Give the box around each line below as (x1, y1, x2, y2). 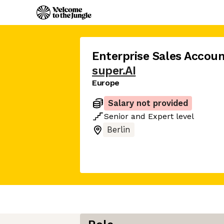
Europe (92, 78, 120, 87)
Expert (148, 111, 173, 121)
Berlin (107, 125, 130, 134)
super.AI (92, 64, 136, 77)
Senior (104, 111, 128, 121)
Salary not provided (108, 98, 188, 108)
